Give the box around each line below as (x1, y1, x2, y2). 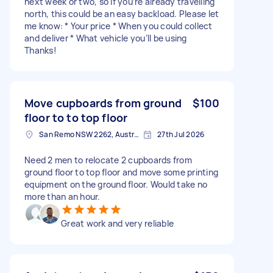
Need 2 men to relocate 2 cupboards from (24, 154, 192, 166)
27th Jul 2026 (157, 129, 205, 140)
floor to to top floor (24, 110, 128, 125)
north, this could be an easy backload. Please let (24, 7, 219, 19)
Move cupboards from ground (24, 95, 182, 110)
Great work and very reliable (61, 217, 174, 229)
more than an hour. (24, 190, 101, 202)
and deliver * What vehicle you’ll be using (24, 32, 187, 44)
